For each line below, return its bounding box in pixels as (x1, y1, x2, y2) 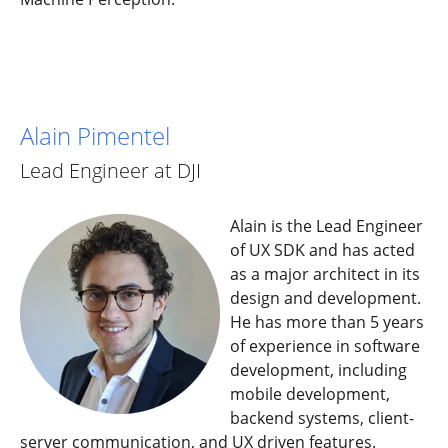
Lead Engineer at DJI (20, 157, 201, 185)
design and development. (230, 286, 421, 309)
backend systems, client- (230, 406, 414, 429)
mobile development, (230, 382, 390, 405)
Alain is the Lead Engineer (230, 214, 423, 237)
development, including (230, 358, 407, 381)
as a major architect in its (230, 262, 420, 285)
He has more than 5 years (230, 310, 424, 333)
